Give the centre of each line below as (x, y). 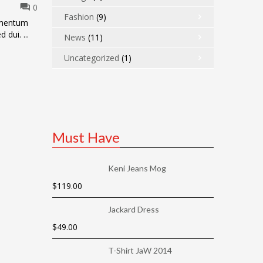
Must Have (86, 137)
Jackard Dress (133, 209)
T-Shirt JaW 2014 (140, 250)
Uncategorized (91, 58)
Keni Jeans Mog (137, 168)
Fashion (79, 17)
